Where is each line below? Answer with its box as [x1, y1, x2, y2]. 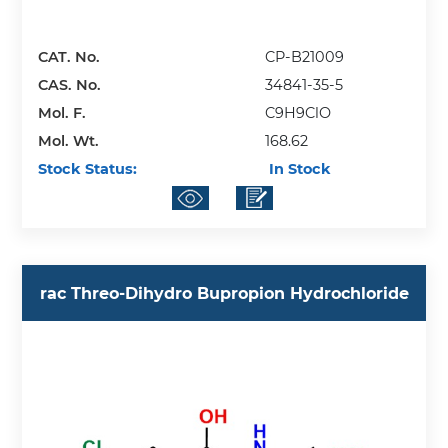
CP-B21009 [265, 47, 345, 66]
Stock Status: [38, 159, 138, 178]
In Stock [265, 159, 332, 178]
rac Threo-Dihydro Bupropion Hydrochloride [39, 283, 409, 303]
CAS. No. [38, 75, 102, 94]
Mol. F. [38, 103, 87, 122]
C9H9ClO [265, 103, 332, 122]
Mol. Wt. [38, 131, 100, 150]
